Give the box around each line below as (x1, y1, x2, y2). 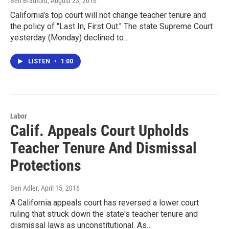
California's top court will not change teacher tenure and (10, 10, 206, 20)
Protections (10, 156, 81, 174)
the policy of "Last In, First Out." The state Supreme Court (10, 21, 213, 31)
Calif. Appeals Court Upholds (10, 121, 189, 140)
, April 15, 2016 (38, 184, 80, 192)
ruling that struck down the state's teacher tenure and (10, 209, 198, 219)
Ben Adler (10, 184, 38, 192)
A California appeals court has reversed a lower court (10, 197, 199, 208)
